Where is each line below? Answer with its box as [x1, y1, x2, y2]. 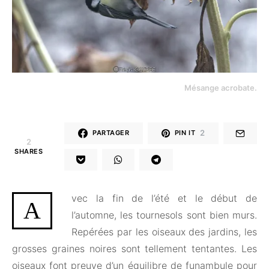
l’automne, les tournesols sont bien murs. [71, 208, 257, 221]
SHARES [14, 147, 43, 156]
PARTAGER [92, 128, 130, 138]
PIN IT [174, 128, 196, 138]
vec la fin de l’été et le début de [71, 192, 257, 204]
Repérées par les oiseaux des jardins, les [71, 225, 257, 238]
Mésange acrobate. [184, 82, 257, 92]
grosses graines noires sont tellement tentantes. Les [12, 242, 257, 255]
